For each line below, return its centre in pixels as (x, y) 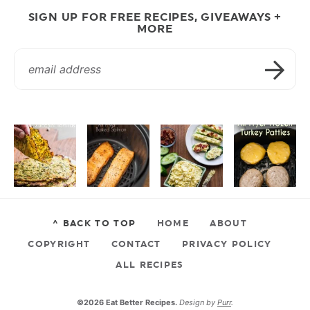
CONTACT (136, 244)
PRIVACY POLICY (227, 244)
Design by (198, 303)
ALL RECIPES (150, 265)
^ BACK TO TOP (94, 223)
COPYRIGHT (59, 244)
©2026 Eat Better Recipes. (128, 303)
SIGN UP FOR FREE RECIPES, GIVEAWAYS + (155, 17)
